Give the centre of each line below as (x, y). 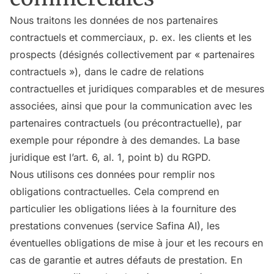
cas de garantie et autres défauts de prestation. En (126, 260)
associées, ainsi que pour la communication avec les (131, 106)
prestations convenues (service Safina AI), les (115, 226)
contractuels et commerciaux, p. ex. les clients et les (131, 37)
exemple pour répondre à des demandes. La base (125, 140)
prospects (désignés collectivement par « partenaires (132, 54)
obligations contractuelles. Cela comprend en (114, 191)
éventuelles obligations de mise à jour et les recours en (136, 243)
